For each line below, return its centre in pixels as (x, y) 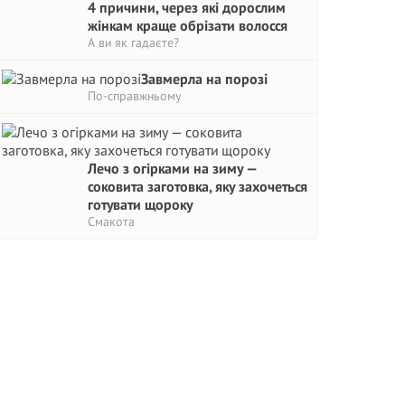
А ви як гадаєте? (133, 42)
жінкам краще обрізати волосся (188, 25)
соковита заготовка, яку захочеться (198, 186)
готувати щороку (140, 204)
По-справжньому (135, 96)
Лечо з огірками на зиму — (172, 168)
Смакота (111, 221)
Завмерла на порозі (204, 79)
